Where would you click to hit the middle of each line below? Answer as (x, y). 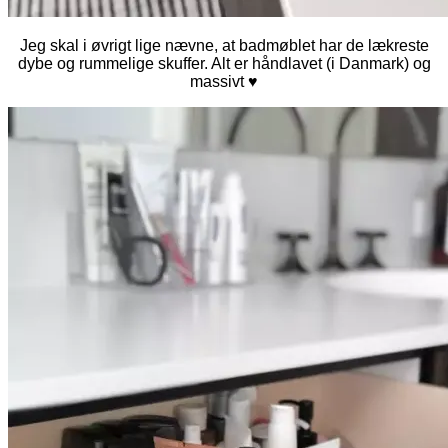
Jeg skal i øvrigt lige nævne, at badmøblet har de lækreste (224, 45)
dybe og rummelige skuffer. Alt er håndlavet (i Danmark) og (224, 63)
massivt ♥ (224, 81)
